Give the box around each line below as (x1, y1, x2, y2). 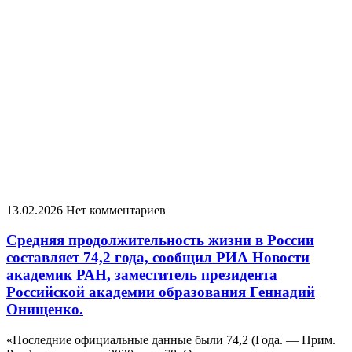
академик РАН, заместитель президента (6, 266, 277, 284)
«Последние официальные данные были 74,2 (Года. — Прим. (6, 332, 335, 346)
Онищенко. (6, 301, 83, 318)
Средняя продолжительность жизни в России (6, 232, 314, 249)
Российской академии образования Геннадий (6, 284, 315, 301)
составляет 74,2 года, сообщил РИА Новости (6, 249, 310, 266)
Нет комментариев (66, 203, 166, 217)
